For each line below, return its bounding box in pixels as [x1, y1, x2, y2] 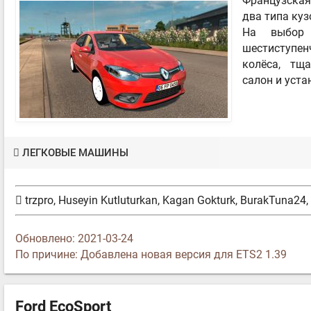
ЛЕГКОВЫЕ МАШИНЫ [22, 146, 129, 159]
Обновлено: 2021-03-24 [15, 232, 133, 246]
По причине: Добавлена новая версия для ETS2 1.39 [15, 248, 287, 262]
